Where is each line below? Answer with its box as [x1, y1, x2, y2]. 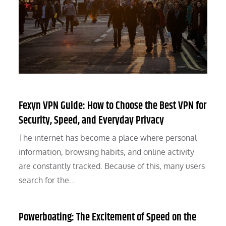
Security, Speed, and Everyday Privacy [19, 112, 164, 129]
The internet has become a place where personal [19, 133, 197, 143]
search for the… [19, 175, 76, 186]
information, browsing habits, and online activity [19, 147, 195, 157]
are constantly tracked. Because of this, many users [19, 161, 205, 172]
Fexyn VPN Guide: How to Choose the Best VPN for [19, 98, 207, 115]
